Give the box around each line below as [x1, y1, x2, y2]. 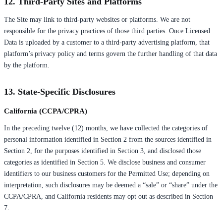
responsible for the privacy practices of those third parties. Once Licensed [4, 27, 210, 35]
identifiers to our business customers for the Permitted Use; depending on [4, 169, 210, 177]
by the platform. [4, 61, 50, 69]
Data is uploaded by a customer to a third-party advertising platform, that [4, 38, 210, 46]
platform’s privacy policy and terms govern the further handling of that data [4, 50, 217, 57]
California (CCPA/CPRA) [4, 107, 87, 115]
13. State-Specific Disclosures [4, 86, 115, 97]
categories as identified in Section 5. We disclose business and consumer [4, 158, 206, 166]
